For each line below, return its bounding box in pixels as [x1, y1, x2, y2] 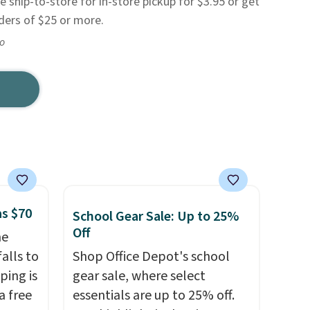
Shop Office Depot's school [72, 247, 230, 266]
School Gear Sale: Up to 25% [72, 207, 239, 226]
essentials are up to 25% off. [72, 286, 235, 305]
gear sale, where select [72, 266, 206, 286]
